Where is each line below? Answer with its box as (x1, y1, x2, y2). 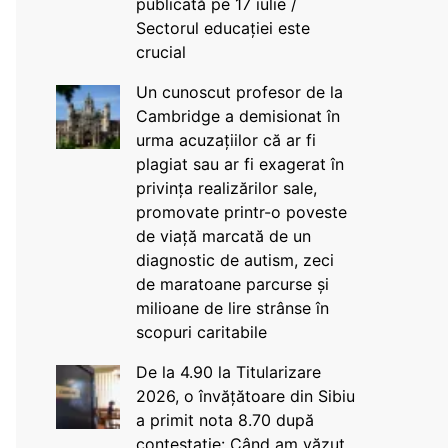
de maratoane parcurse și (135, 274, 329, 294)
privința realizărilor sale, (135, 178, 317, 198)
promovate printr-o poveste (135, 202, 347, 222)
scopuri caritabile (135, 322, 267, 342)
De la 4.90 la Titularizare (135, 362, 321, 382)
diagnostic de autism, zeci (135, 250, 334, 270)
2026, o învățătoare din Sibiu (135, 386, 355, 406)
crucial (135, 42, 186, 62)
